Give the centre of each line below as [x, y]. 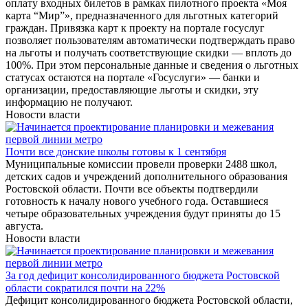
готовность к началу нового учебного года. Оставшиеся [137, 201]
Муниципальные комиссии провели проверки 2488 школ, [141, 164]
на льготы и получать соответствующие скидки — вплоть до [148, 53]
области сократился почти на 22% [85, 288]
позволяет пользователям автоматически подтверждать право [150, 41]
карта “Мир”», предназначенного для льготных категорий [142, 16]
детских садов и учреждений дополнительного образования [146, 177]
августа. [24, 226]
